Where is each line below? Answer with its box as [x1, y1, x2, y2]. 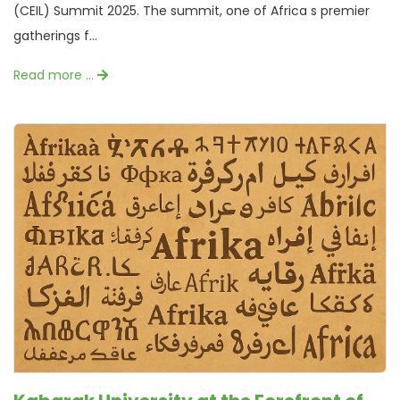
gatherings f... [13, 27, 97, 46]
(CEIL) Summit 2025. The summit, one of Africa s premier [13, 2, 370, 21]
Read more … [13, 66, 97, 85]
